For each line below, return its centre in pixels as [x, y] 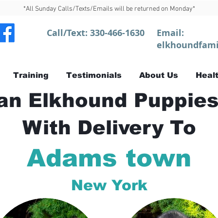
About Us [159, 75]
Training [31, 75]
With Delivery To [109, 127]
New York [109, 185]
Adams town [109, 158]
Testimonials [94, 75]
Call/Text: [68, 33]
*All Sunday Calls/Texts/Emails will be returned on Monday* [109, 9]
